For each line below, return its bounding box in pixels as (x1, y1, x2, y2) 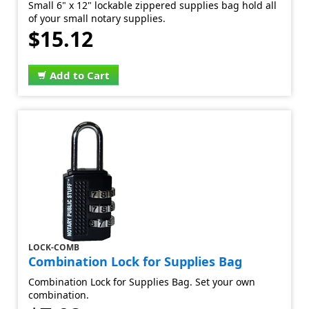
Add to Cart (50, 68, 110, 82)
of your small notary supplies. (28, 12, 166, 25)
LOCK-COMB (28, 241, 80, 253)
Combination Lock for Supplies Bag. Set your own (28, 275, 256, 288)
